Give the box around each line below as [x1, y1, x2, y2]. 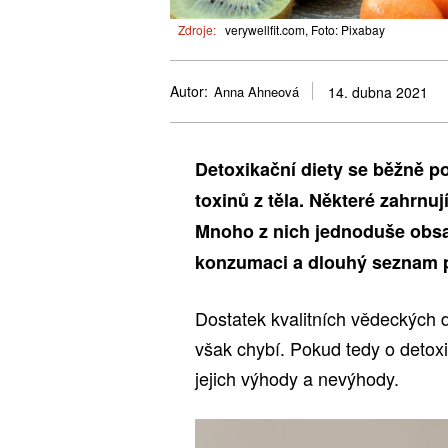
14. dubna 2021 [328, 82, 428, 103]
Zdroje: [178, 20, 216, 38]
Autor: [170, 81, 208, 102]
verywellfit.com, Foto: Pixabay [225, 20, 385, 38]
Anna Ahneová [214, 82, 299, 102]
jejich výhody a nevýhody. [195, 364, 399, 391]
